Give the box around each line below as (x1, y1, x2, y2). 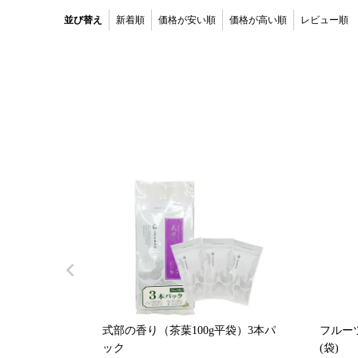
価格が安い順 (158, 14, 216, 26)
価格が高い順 (229, 14, 287, 26)
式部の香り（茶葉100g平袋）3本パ (102, 324, 276, 336)
